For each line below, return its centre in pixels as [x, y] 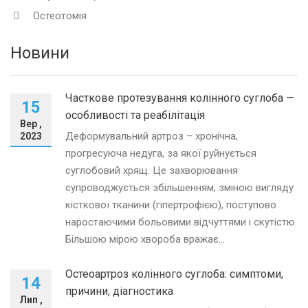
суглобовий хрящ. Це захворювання [152, 170]
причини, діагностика [119, 291]
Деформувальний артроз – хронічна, [152, 136]
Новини [40, 53]
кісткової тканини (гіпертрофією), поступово [171, 205]
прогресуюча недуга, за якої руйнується [161, 153]
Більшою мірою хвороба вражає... [145, 239]
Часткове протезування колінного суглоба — [180, 98]
